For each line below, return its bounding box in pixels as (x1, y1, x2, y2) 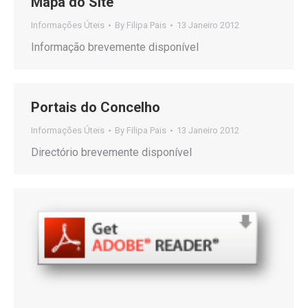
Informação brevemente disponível (31, 41, 199, 54)
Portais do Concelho (31, 99, 160, 115)
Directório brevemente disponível (31, 146, 192, 159)
